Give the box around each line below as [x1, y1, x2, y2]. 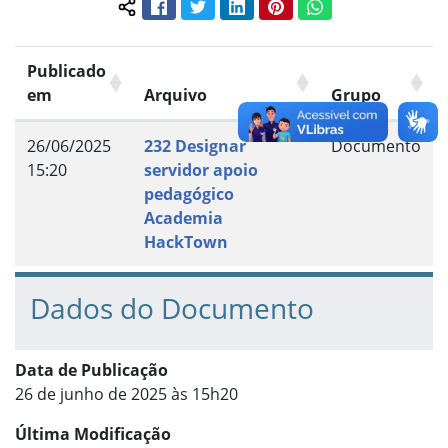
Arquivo [144, 84, 207, 107]
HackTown [144, 231, 228, 254]
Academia [144, 207, 223, 230]
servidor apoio [144, 159, 258, 182]
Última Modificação [15, 423, 171, 446]
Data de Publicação [15, 359, 168, 382]
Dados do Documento [30, 289, 314, 328]
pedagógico [144, 183, 234, 206]
